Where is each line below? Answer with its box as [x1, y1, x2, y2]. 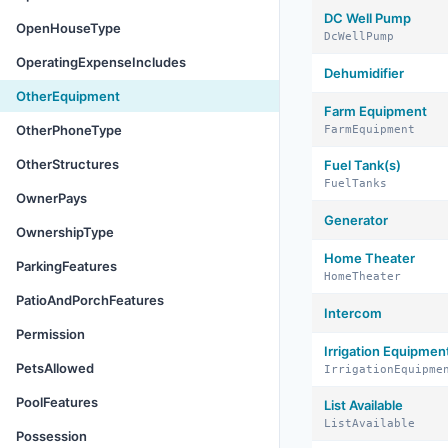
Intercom [324, 305, 382, 321]
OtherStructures [16, 156, 119, 172]
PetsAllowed [16, 360, 94, 376]
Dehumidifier [324, 65, 404, 81]
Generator [324, 212, 388, 228]
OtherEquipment [16, 88, 120, 104]
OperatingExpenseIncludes [16, 54, 186, 70]
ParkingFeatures [16, 258, 117, 274]
